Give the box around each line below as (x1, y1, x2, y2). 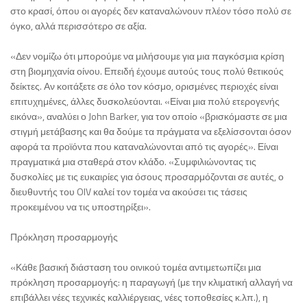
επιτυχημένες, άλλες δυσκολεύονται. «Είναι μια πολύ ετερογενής (10, 93, 280, 108)
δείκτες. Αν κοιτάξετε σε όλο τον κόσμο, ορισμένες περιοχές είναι (10, 78, 278, 93)
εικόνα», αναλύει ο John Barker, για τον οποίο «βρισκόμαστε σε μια (10, 108, 287, 123)
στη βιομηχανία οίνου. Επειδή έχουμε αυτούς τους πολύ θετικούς (10, 63, 284, 78)
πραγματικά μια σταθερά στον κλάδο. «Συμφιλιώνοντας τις (10, 153, 256, 169)
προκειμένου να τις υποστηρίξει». (10, 199, 151, 214)
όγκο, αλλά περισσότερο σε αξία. (10, 18, 147, 33)
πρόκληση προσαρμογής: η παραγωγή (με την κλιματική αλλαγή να (10, 274, 293, 289)
